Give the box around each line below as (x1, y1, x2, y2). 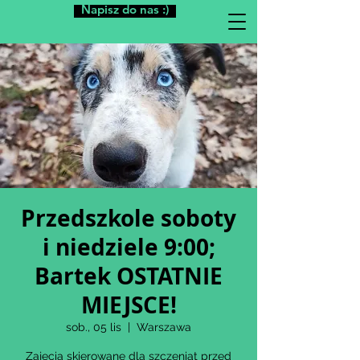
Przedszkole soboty (21, 202, 236, 234)
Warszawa (137, 321, 191, 333)
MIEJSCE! (80, 289, 177, 321)
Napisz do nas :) (81, 2, 169, 17)
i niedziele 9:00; (42, 231, 215, 263)
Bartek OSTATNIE (35, 260, 223, 292)
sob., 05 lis (66, 321, 121, 333)
